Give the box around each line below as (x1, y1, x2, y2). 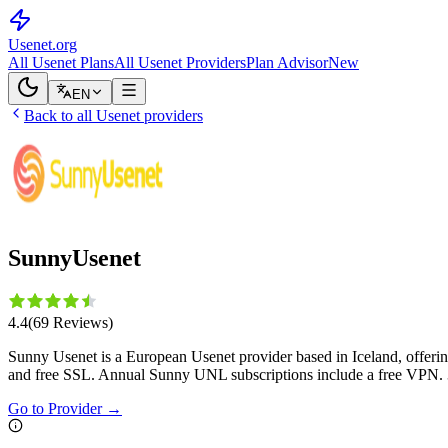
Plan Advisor (246, 54, 328, 71)
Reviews (53, 313, 108, 331)
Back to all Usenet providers (24, 107, 203, 124)
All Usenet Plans (8, 54, 114, 71)
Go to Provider (8, 399, 102, 417)
